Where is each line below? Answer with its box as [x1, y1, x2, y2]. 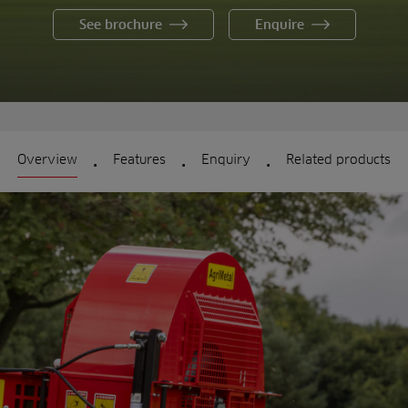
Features [113, 151, 166, 168]
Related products [286, 151, 391, 168]
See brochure [78, 16, 162, 32]
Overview [17, 151, 77, 168]
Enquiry [201, 151, 250, 168]
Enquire [254, 16, 304, 32]
